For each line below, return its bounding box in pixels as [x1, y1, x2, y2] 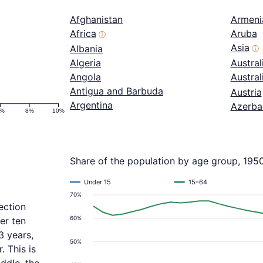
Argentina [70, 99, 113, 112]
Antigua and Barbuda [70, 85, 163, 97]
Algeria [70, 57, 101, 69]
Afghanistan [70, 14, 123, 26]
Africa [70, 28, 96, 40]
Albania [70, 43, 103, 55]
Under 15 [84, 178, 111, 187]
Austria [230, 86, 262, 99]
